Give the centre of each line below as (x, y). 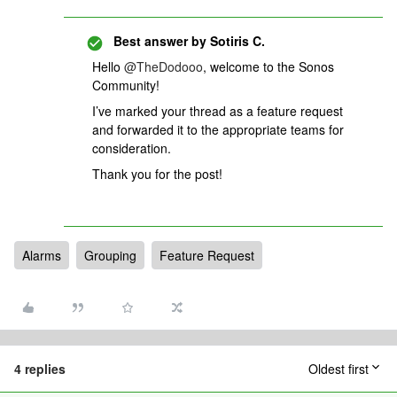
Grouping (110, 255)
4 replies (40, 369)
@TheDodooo (163, 66)
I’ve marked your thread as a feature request (218, 111)
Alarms (42, 255)
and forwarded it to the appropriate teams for (218, 129)
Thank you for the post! (157, 174)
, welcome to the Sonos (269, 66)
